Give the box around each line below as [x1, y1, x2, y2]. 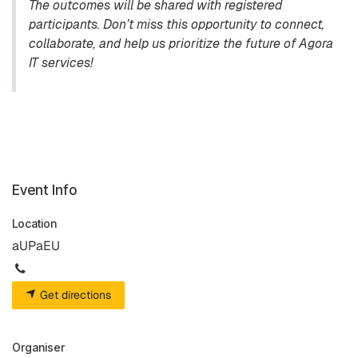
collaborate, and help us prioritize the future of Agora [29, 35, 333, 52]
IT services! [29, 54, 93, 71]
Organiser [12, 340, 65, 354]
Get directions [37, 288, 111, 302]
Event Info [12, 181, 77, 198]
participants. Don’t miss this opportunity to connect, [29, 16, 324, 33]
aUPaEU [12, 237, 60, 254]
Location [12, 217, 57, 230]
